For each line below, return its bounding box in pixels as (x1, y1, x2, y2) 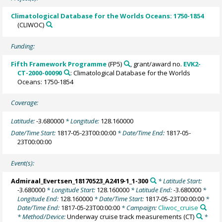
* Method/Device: (17, 212, 67, 221)
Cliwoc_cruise (158, 203, 199, 212)
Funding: (11, 41, 35, 51)
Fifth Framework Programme (11, 59, 107, 68)
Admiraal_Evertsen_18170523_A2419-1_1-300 (11, 176, 149, 185)
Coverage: (11, 98, 39, 108)
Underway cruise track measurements (67, 212, 182, 221)
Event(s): (11, 158, 35, 167)
